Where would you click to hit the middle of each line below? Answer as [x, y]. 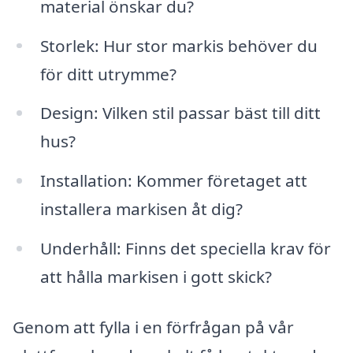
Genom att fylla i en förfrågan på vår [153, 327]
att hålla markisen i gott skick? [156, 277]
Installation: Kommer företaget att [173, 181]
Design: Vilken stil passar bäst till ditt [180, 113]
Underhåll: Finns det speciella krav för [185, 249]
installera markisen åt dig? [141, 209]
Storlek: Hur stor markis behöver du [178, 45]
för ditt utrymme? [108, 74]
